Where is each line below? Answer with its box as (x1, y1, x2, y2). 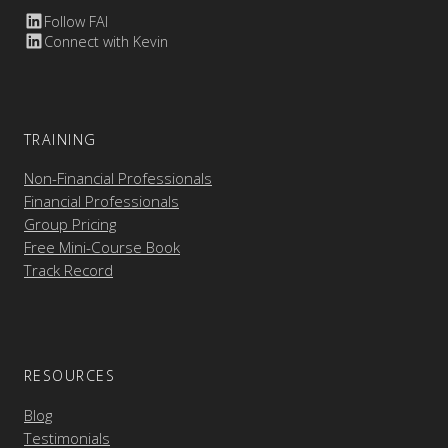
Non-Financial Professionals (24, 168, 212, 189)
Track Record (24, 260, 113, 281)
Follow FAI (44, 11, 108, 31)
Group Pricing (24, 214, 116, 235)
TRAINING (24, 129, 97, 149)
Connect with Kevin (44, 31, 168, 51)
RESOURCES (24, 366, 115, 386)
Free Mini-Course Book (24, 237, 180, 258)
